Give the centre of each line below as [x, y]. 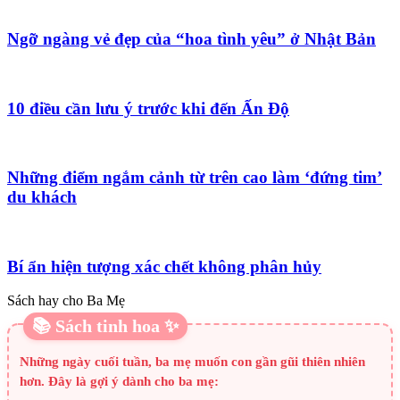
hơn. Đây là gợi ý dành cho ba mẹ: [119, 382]
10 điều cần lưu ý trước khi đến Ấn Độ [148, 108]
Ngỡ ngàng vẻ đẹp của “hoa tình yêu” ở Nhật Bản [192, 39]
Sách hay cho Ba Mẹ [66, 301]
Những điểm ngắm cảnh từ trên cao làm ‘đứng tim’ [195, 178]
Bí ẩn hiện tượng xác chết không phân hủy [164, 266]
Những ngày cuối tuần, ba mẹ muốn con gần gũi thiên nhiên [192, 362]
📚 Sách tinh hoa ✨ [105, 326]
